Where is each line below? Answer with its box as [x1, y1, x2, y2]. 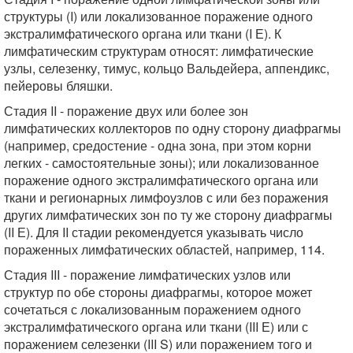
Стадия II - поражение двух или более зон [4, 102, 248, 120]
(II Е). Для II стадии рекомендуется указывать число [4, 223, 303, 241]
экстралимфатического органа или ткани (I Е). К [4, 24, 281, 43]
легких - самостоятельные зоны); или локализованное [4, 154, 319, 172]
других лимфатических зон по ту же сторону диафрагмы [4, 206, 333, 224]
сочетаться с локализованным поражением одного [4, 300, 301, 318]
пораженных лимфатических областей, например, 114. [4, 240, 325, 258]
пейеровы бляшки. [4, 76, 113, 95]
